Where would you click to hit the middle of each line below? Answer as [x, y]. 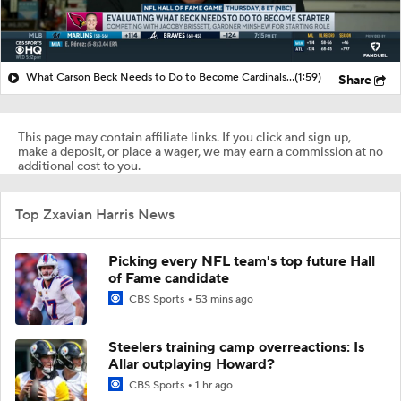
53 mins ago [224, 299]
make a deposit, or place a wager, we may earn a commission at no [200, 152]
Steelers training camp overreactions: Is [236, 347]
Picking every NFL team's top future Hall [242, 261]
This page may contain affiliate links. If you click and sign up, [184, 137]
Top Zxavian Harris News [95, 214]
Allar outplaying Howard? [192, 364]
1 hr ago [214, 385]
